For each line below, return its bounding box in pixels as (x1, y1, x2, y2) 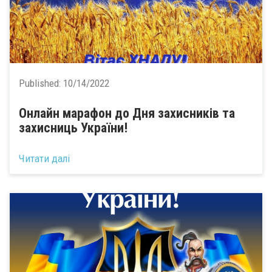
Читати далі (19, 152, 70, 165)
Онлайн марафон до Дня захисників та (19, 106, 235, 121)
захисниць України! (19, 120, 127, 135)
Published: (19, 77, 63, 89)
